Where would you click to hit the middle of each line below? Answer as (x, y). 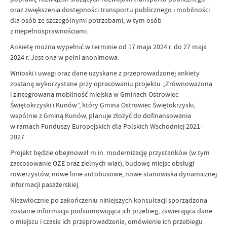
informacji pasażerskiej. (45, 185)
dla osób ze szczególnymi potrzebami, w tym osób (86, 21)
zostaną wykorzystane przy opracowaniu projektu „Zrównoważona (111, 84)
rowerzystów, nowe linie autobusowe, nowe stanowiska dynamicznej (113, 174)
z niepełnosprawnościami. (49, 31)
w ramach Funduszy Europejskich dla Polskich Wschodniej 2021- (106, 126)
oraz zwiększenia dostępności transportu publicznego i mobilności (110, 10)
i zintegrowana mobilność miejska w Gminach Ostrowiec (94, 94)
